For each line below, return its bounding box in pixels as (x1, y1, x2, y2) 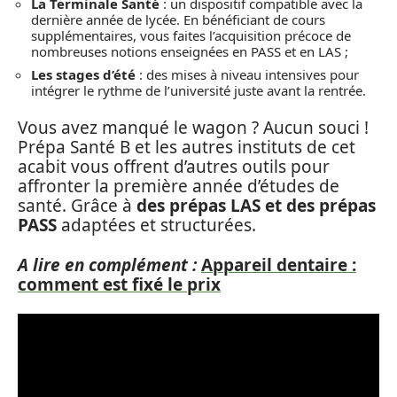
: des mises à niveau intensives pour (136, 65, 359, 83)
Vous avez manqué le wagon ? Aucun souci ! (18, 116, 369, 139)
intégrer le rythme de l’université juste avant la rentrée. (31, 81, 366, 99)
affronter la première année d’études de (18, 175, 339, 198)
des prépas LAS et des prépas (136, 194, 376, 217)
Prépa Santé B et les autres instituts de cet (18, 136, 355, 159)
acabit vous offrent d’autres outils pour (18, 155, 330, 178)
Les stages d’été (31, 65, 136, 83)
